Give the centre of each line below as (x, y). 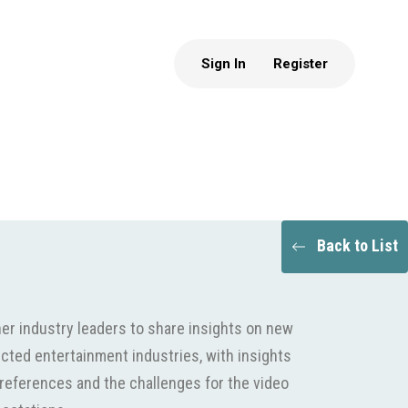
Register (301, 63)
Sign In (224, 63)
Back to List (357, 245)
